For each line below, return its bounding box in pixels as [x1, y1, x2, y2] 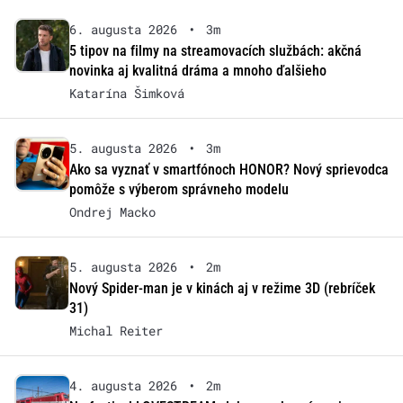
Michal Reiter [68, 322, 163, 340]
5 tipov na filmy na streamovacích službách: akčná [68, 42, 362, 60]
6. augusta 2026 [68, 21, 177, 39]
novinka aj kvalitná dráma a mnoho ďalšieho [68, 62, 327, 80]
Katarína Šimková [68, 85, 184, 103]
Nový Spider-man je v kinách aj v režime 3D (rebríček [68, 280, 375, 298]
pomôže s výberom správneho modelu [68, 181, 289, 199]
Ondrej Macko [68, 203, 156, 221]
